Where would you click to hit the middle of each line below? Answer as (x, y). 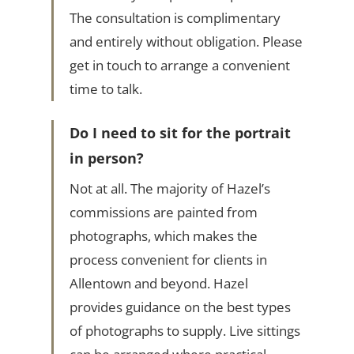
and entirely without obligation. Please (186, 42)
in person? (106, 158)
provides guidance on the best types (180, 307)
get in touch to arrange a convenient (179, 66)
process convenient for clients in (168, 260)
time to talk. (105, 89)
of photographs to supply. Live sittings (185, 331)
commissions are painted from (163, 213)
